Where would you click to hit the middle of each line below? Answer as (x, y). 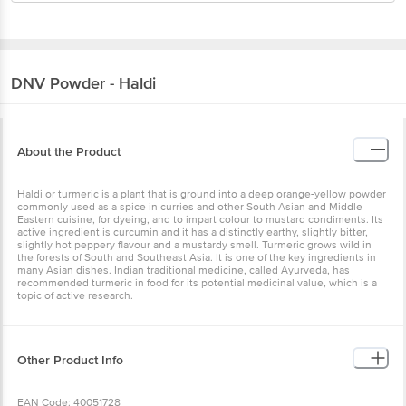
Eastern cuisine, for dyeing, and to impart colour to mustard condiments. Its (200, 219)
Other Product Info (70, 360)
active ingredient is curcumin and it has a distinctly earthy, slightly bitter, (193, 232)
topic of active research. (75, 295)
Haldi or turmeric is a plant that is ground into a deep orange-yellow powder (202, 194)
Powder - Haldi (103, 83)
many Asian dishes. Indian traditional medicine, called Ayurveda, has (184, 270)
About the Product (69, 151)
